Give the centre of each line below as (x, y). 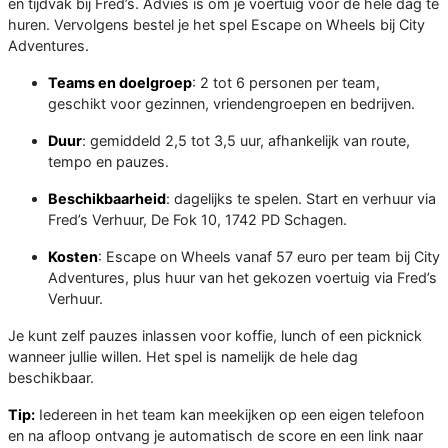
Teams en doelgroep (120, 82)
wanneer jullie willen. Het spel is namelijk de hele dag (183, 356)
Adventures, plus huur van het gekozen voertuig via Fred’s (242, 277)
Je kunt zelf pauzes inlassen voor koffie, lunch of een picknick (215, 335)
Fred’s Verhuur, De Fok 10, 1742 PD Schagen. (197, 219)
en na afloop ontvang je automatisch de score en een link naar (215, 435)
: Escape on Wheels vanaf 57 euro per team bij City (269, 256)
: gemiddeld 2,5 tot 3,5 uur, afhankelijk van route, (246, 140)
